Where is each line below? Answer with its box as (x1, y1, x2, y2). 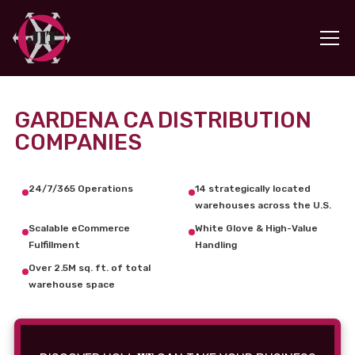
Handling (195, 239, 237, 250)
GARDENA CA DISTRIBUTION (14, 107, 311, 133)
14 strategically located (195, 183, 311, 194)
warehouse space (29, 279, 115, 290)
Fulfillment (29, 239, 80, 250)
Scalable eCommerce (29, 223, 130, 234)
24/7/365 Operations (29, 183, 133, 194)
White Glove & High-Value (195, 223, 318, 234)
